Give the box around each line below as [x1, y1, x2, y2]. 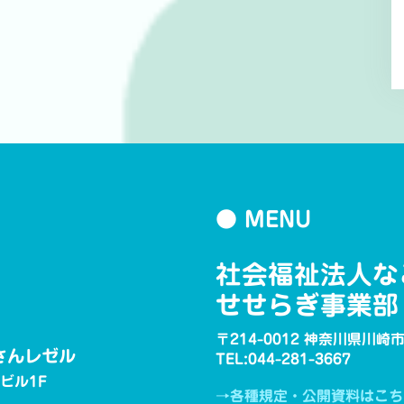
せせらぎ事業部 [216, 292, 399, 317]
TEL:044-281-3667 [216, 352, 351, 366]
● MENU [216, 208, 311, 230]
